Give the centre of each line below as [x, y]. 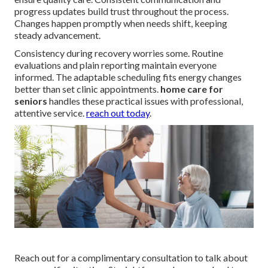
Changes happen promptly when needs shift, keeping [121, 23]
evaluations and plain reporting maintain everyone [115, 65]
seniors [31, 100]
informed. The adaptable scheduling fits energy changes [128, 77]
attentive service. [50, 112]
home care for [192, 89]
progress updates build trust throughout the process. [121, 11]
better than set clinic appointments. [87, 89]
